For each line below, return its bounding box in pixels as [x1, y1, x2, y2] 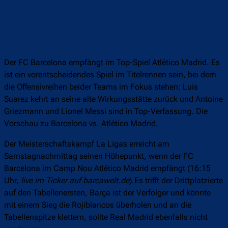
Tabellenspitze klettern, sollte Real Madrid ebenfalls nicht [4, 212, 208, 222]
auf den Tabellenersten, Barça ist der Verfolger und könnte [4, 188, 211, 198]
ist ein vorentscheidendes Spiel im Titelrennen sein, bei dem [4, 70, 216, 80]
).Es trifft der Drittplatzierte [129, 176, 223, 186]
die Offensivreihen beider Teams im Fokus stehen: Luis [4, 82, 198, 92]
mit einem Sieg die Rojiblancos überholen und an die [4, 200, 191, 210]
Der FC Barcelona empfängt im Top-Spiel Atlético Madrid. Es [4, 58, 220, 68]
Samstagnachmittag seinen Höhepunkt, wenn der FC [4, 151, 193, 161]
